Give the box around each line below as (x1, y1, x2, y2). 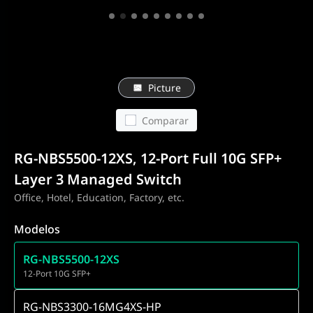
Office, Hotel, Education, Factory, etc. (14, 191, 184, 204)
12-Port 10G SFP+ (23, 268, 91, 279)
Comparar (141, 113, 189, 127)
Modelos (14, 221, 60, 237)
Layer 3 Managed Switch (14, 170, 182, 189)
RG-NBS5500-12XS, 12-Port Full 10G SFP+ (14, 149, 282, 168)
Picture (147, 81, 181, 94)
